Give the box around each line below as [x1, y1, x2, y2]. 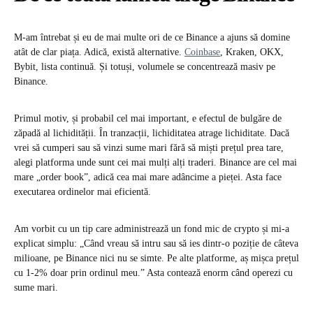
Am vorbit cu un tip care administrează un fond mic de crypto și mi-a [14, 224, 289, 235]
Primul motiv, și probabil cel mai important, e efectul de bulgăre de [14, 113, 282, 124]
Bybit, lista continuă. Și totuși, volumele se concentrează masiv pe [14, 61, 275, 73]
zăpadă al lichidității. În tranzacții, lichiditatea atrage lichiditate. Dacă [14, 128, 289, 139]
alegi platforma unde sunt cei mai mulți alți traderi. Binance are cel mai [14, 157, 297, 168]
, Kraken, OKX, [220, 47, 284, 58]
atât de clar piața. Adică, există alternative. [14, 47, 184, 58]
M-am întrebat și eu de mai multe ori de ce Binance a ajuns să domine [14, 32, 290, 43]
